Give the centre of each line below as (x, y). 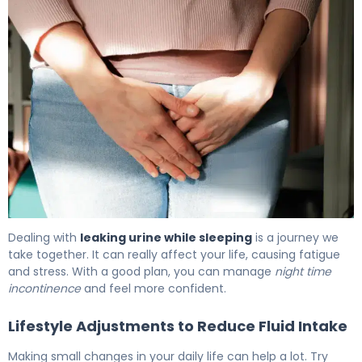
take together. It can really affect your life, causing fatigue (174, 255)
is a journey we (295, 238)
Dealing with (44, 238)
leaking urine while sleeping (166, 238)
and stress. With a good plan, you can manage (141, 272)
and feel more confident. (154, 289)
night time (303, 272)
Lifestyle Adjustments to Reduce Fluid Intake (178, 326)
